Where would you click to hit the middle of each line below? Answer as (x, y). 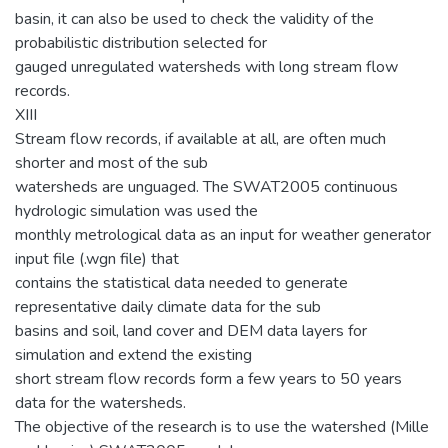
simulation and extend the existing (133, 354)
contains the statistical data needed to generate (181, 282)
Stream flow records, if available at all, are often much (200, 138)
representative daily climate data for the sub (168, 306)
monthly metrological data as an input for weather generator (223, 234)
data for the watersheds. (100, 402)
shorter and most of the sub (111, 162)
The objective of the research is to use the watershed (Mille (222, 426)
